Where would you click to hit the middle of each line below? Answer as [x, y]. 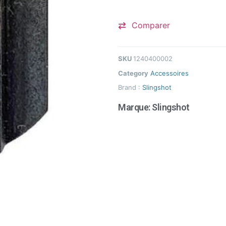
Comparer [151, 25]
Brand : [130, 88]
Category [133, 73]
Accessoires [169, 73]
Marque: [135, 107]
